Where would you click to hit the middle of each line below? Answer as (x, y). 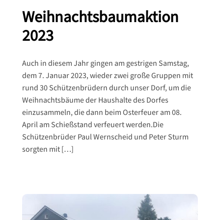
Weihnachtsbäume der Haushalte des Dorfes (95, 100)
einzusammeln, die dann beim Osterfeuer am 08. (102, 112)
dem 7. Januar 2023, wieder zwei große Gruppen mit (107, 76)
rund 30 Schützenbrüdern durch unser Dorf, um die (106, 88)
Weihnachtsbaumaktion (100, 17)
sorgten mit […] (48, 149)
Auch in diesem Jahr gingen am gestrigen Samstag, (105, 63)
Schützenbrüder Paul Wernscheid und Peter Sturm (105, 137)
